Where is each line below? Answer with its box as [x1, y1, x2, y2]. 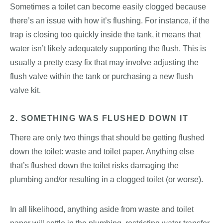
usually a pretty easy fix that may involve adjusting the [10, 58, 199, 67]
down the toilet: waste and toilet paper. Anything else [10, 147, 194, 156]
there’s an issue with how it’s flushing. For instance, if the [10, 16, 210, 25]
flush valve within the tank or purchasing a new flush [10, 72, 193, 81]
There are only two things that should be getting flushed [10, 133, 205, 142]
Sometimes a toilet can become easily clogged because [10, 2, 206, 11]
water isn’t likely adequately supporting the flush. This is [10, 44, 206, 53]
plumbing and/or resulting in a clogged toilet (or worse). [10, 175, 203, 184]
